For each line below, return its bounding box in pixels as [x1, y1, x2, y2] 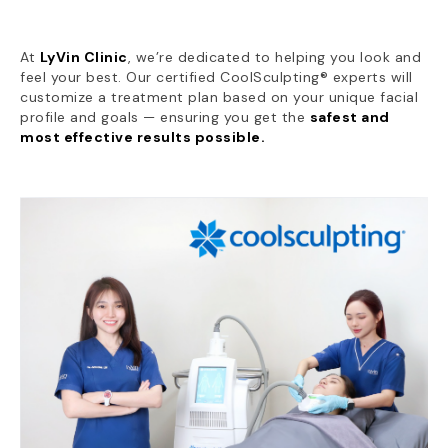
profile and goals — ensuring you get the [20, 108, 310, 126]
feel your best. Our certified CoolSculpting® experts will [20, 68, 413, 86]
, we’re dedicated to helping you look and [127, 48, 421, 66]
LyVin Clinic [39, 48, 128, 66]
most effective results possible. [20, 128, 265, 146]
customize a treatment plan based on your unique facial [20, 88, 418, 106]
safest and [309, 108, 390, 126]
